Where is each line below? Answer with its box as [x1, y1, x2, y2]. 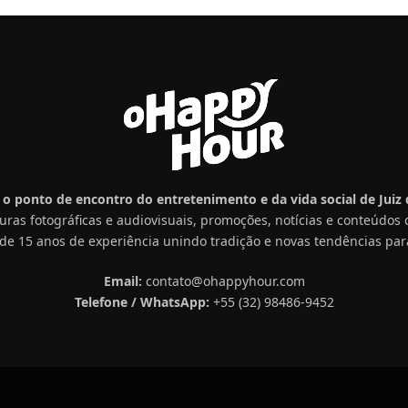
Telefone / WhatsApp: [74, 293, 209, 311]
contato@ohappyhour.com [141, 272, 305, 290]
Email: [103, 272, 142, 290]
